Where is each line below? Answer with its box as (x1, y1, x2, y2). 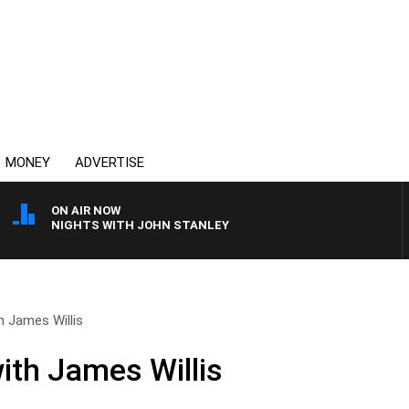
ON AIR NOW (51, 204, 121, 217)
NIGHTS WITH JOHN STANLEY (51, 218, 229, 232)
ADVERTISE (75, 154, 144, 171)
